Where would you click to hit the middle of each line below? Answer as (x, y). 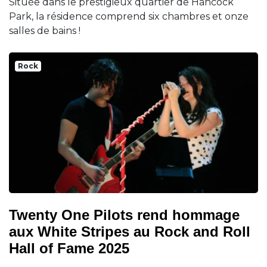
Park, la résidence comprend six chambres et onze (129, 17)
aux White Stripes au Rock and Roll (130, 231)
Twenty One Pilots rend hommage (124, 215)
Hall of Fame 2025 (69, 248)
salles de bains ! (45, 31)
